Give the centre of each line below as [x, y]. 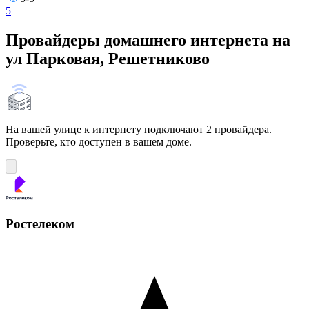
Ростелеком [40, 224]
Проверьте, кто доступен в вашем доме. [99, 141]
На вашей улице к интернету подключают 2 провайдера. [139, 129]
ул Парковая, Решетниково [108, 58]
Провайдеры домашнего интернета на [148, 40]
